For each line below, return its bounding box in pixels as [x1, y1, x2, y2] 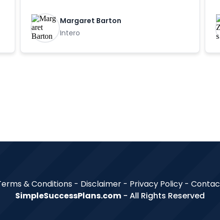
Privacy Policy [130, 178, 185, 190]
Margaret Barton [59, 16, 121, 26]
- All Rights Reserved [121, 190, 205, 201]
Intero [59, 28, 80, 38]
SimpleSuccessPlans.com [15, 190, 121, 201]
